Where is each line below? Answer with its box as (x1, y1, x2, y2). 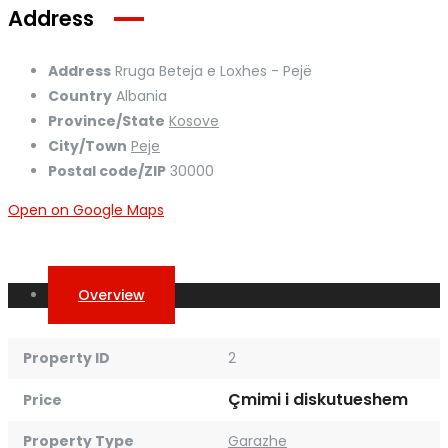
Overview (78, 285, 145, 306)
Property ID (23, 348, 110, 369)
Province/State (48, 111, 165, 132)
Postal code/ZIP (48, 161, 166, 182)
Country (48, 86, 112, 107)
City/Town (48, 136, 127, 157)
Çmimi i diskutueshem (228, 388, 408, 412)
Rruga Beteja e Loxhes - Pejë (115, 61, 312, 82)
